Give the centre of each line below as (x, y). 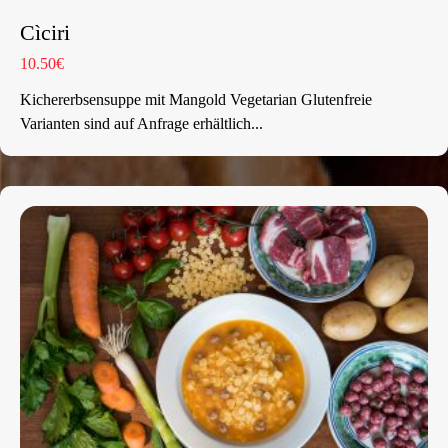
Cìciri (45, 32)
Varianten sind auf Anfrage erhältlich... (141, 123)
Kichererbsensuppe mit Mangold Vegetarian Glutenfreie (196, 99)
